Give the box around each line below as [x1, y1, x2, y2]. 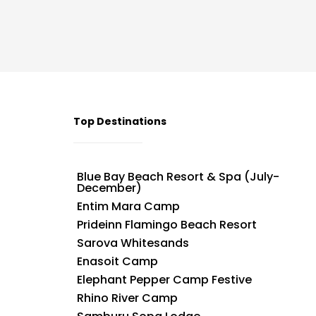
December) [76, 180, 142, 196]
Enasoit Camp [76, 253, 158, 269]
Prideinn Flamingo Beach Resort [76, 217, 257, 233]
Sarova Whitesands [76, 235, 189, 251]
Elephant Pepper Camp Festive [76, 272, 252, 288]
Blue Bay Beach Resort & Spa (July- [76, 169, 279, 185]
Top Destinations [73, 114, 166, 128]
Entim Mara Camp [76, 198, 180, 214]
